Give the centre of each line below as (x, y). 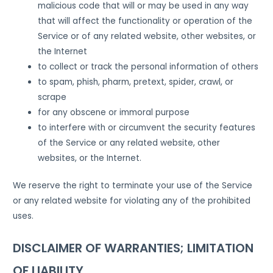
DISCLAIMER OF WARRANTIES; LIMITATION (133, 248)
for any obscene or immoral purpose (114, 112)
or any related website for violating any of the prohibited (132, 201)
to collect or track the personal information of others (148, 66)
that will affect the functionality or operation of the (145, 21)
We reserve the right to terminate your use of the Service (133, 186)
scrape (52, 97)
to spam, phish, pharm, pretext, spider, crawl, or (136, 82)
